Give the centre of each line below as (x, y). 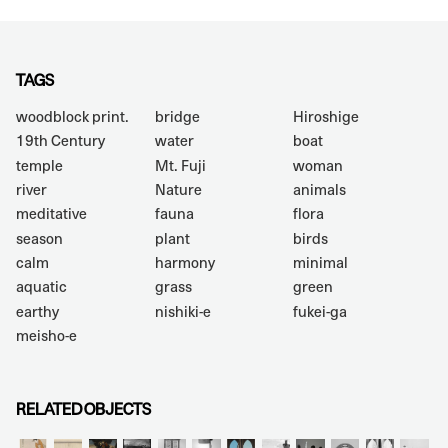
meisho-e (46, 335)
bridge (177, 117)
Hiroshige (326, 117)
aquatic (41, 287)
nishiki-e (182, 311)
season (39, 238)
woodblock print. (72, 117)
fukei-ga (320, 311)
